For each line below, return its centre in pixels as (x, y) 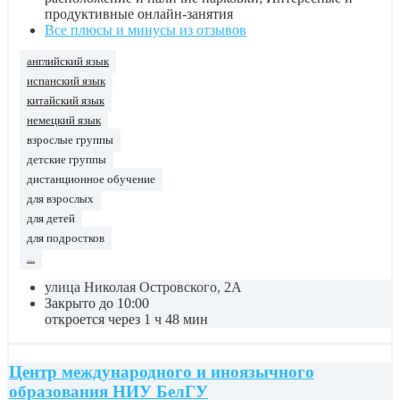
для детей (51, 218)
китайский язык (66, 100)
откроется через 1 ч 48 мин (126, 319)
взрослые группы (70, 140)
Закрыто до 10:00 (97, 303)
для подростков (66, 238)
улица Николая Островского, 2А (143, 287)
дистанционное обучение (91, 179)
